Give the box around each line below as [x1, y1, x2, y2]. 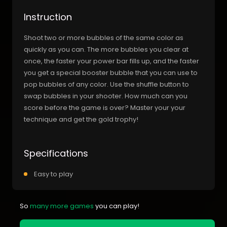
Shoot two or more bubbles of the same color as [24, 32, 183, 43]
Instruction [24, 10, 72, 23]
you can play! [94, 201, 139, 211]
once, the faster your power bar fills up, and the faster [24, 56, 199, 66]
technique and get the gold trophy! [24, 114, 138, 124]
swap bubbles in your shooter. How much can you [24, 91, 187, 101]
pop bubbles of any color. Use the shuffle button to [24, 79, 189, 89]
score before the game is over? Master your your [24, 102, 185, 112]
